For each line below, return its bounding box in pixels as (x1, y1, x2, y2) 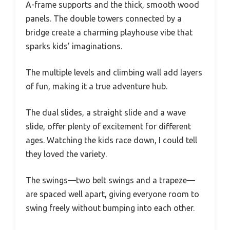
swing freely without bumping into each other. (26, 203, 195, 213)
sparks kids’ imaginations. (26, 41, 122, 51)
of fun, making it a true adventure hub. (26, 81, 167, 91)
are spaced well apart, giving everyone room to (26, 189, 199, 199)
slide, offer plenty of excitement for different (26, 121, 191, 131)
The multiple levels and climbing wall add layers (26, 67, 202, 77)
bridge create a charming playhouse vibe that (26, 27, 193, 37)
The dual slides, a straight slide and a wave (26, 107, 186, 117)
